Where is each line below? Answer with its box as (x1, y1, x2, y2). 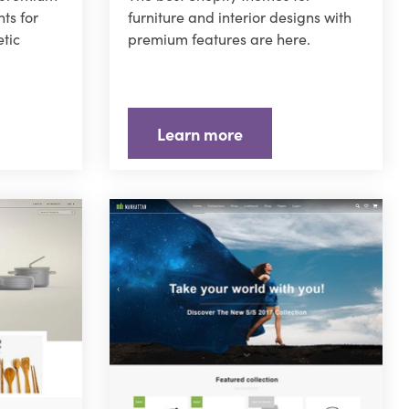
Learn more (156, 121, 243, 145)
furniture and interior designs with (127, 6, 351, 27)
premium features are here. (127, 28, 310, 49)
